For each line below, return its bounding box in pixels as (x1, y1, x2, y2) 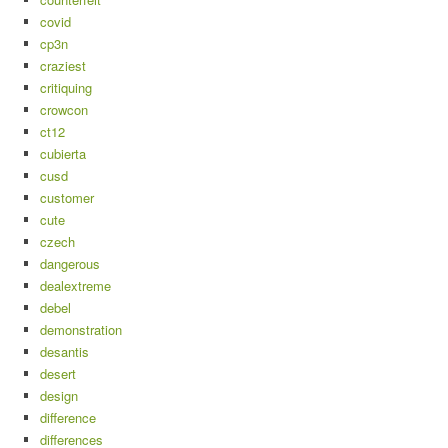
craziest (40, 56, 86, 76)
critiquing (40, 78, 92, 98)
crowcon (40, 100, 88, 120)
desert (40, 364, 76, 384)
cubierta (40, 144, 86, 164)
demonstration (40, 320, 122, 340)
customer (40, 188, 94, 208)
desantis (40, 342, 89, 362)
